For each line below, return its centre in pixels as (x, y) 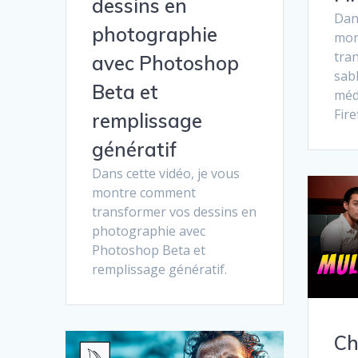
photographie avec (149, 231)
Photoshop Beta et (149, 251)
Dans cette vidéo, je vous (166, 174)
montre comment (144, 193)
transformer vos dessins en (175, 212)
